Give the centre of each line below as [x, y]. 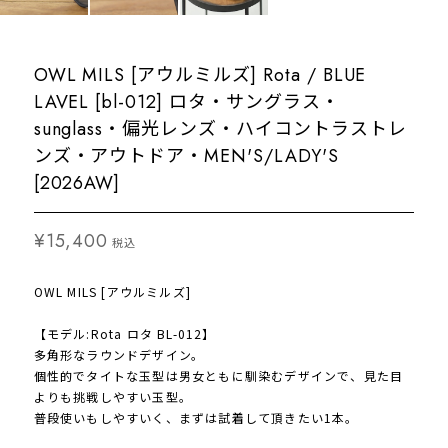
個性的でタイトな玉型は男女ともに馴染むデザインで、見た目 [218, 376]
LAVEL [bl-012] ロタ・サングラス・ [186, 102]
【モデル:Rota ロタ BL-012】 [124, 334]
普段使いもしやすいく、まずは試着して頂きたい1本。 [196, 418]
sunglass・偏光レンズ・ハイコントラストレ [220, 129]
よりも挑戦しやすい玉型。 [112, 397]
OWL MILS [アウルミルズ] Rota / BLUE [200, 75]
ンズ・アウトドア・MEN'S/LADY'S [186, 156]
